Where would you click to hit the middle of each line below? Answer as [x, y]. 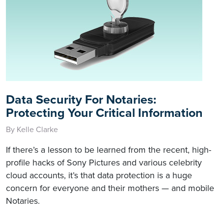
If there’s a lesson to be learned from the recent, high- [109, 150]
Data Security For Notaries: [81, 99]
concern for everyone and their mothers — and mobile [110, 188]
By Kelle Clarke [32, 129]
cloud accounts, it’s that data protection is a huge [99, 175]
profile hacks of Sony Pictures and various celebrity [104, 162]
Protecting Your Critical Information [104, 113]
